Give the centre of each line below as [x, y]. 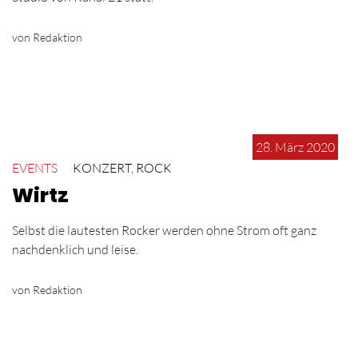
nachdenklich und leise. [75, 250]
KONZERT [102, 168]
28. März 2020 [295, 147]
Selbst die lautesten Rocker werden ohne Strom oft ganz [164, 231]
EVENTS [35, 168]
